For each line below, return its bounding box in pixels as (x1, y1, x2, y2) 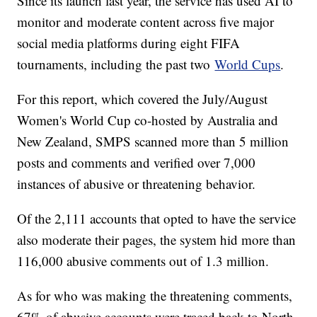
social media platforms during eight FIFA (17, 34, 241, 52)
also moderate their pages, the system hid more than (17, 231, 296, 249)
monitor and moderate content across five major (17, 13, 275, 31)
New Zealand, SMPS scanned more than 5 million (17, 132, 289, 151)
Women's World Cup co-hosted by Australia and (17, 111, 279, 129)
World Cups (214, 55, 281, 74)
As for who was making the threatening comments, (17, 287, 293, 305)
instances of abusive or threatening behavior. (17, 175, 260, 193)
